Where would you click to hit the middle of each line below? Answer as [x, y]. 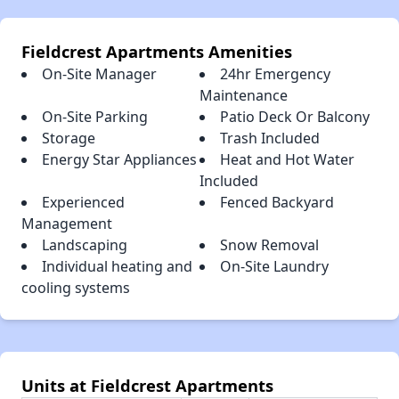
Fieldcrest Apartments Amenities [157, 52]
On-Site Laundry [274, 267]
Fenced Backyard [277, 203]
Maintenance [244, 96]
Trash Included [270, 138]
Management [67, 224]
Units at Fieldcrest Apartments [147, 386]
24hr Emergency [275, 74]
